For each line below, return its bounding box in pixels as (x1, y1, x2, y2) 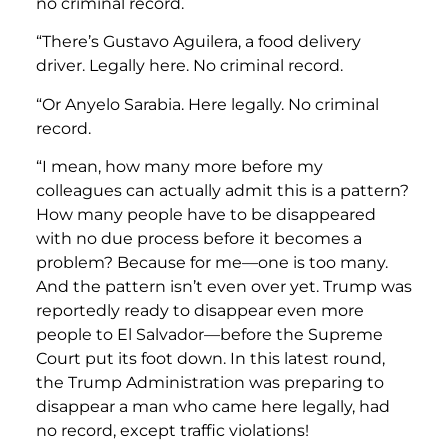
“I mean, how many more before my (36, 156, 323, 176)
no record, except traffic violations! (36, 420, 309, 440)
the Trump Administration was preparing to (36, 372, 384, 392)
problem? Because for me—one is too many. (36, 252, 388, 272)
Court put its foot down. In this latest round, (36, 348, 385, 368)
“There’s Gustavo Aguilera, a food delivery (36, 32, 361, 52)
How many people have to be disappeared (36, 204, 376, 224)
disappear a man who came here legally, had (36, 396, 390, 416)
